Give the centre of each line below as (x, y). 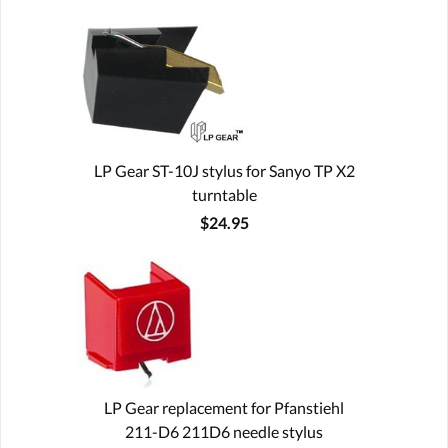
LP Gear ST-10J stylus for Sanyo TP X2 (224, 170)
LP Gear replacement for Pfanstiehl (224, 407)
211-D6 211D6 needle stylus (224, 431)
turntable (224, 194)
